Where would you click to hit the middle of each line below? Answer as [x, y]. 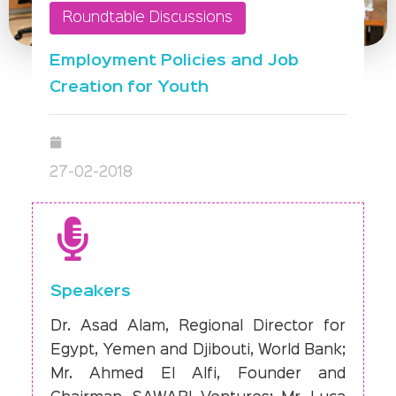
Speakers [90, 291]
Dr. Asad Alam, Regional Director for [198, 326]
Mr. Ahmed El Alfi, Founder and [198, 374]
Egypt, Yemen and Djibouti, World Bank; [198, 350]
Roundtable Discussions [147, 18]
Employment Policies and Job [174, 61]
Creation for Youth [129, 87]
